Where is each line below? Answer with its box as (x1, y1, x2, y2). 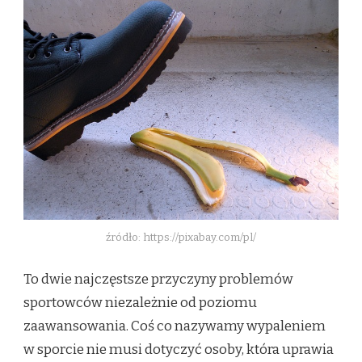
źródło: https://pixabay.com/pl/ (106, 230, 256, 244)
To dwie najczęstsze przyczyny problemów (23, 271, 293, 288)
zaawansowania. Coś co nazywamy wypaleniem (23, 318, 326, 335)
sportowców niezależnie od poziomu (23, 294, 257, 312)
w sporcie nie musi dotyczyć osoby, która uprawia (23, 341, 334, 359)
